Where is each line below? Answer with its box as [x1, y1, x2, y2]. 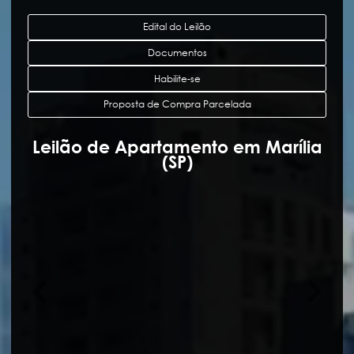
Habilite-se [153, 71, 201, 85]
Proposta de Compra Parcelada [103, 97, 251, 111]
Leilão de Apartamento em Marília [32, 136, 322, 157]
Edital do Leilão [143, 20, 211, 34]
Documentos [147, 45, 207, 59]
